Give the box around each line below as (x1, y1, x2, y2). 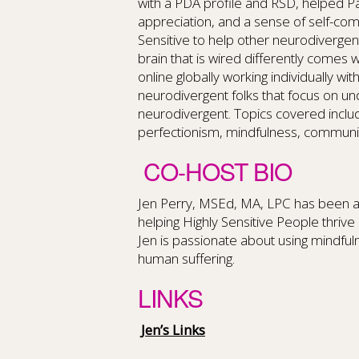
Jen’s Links (141, 321, 205, 339)
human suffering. (138, 249, 235, 268)
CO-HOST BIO (138, 154, 292, 188)
